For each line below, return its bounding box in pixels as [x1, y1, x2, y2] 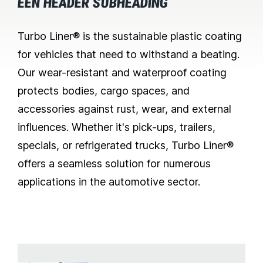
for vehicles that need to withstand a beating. [18, 48, 240, 61]
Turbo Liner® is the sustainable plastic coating [18, 30, 242, 43]
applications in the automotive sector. [18, 176, 200, 188]
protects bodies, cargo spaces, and [18, 85, 190, 97]
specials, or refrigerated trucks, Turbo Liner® [18, 139, 234, 152]
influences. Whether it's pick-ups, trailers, [18, 121, 215, 134]
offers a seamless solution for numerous [18, 157, 211, 170]
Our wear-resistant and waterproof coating [18, 66, 227, 79]
